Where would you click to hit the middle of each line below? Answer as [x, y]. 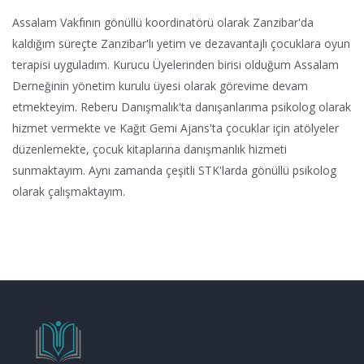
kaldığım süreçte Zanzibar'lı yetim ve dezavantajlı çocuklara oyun [181, 43]
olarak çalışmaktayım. [69, 191]
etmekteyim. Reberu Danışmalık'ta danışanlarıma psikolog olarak [182, 106]
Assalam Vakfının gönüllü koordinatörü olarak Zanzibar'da [163, 22]
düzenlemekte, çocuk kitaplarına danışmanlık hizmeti [149, 149]
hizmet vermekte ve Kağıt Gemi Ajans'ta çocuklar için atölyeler [175, 128]
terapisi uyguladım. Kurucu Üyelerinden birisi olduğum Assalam [175, 64]
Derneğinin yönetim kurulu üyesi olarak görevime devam [160, 85]
